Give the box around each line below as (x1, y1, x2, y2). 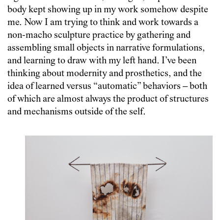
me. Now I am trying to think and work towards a (7, 18, 198, 28)
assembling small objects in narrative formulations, (7, 43, 205, 54)
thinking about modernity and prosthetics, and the (7, 69, 202, 80)
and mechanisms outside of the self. (7, 107, 146, 118)
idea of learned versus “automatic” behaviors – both (7, 82, 207, 92)
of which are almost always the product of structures (7, 94, 209, 105)
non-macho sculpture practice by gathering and (7, 30, 191, 41)
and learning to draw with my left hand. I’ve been (7, 56, 196, 67)
